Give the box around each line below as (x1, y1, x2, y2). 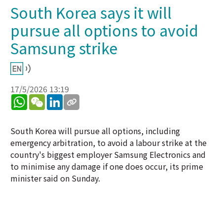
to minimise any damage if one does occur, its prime (10, 160, 203, 172)
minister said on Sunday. (10, 172, 100, 184)
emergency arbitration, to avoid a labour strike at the (10, 137, 207, 148)
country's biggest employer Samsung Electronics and (10, 148, 206, 160)
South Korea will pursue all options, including (10, 125, 180, 137)
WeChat (45, 92, 73, 104)
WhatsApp (27, 92, 64, 104)
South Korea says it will (10, 1, 172, 23)
